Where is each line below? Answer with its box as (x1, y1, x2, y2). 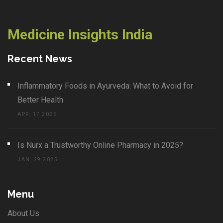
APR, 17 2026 (17, 111, 57, 117)
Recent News (7, 53, 72, 65)
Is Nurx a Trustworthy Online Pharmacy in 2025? (17, 140, 183, 150)
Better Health (17, 95, 63, 105)
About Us (7, 209, 39, 219)
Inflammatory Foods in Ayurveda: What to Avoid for (17, 81, 193, 91)
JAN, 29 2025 (17, 157, 58, 163)
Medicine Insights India (7, 26, 152, 43)
